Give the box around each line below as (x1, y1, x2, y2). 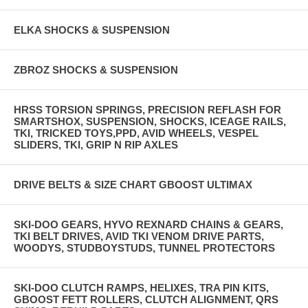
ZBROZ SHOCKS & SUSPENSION (14, 63, 178, 76)
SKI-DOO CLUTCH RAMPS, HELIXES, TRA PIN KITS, (14, 281, 269, 294)
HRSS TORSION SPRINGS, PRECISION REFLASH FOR (14, 103, 281, 115)
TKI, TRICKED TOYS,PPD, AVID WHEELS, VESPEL (14, 126, 258, 139)
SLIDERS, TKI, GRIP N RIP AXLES (14, 138, 178, 151)
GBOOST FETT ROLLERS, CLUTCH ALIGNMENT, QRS (14, 293, 278, 305)
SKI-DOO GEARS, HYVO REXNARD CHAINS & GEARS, (14, 218, 283, 230)
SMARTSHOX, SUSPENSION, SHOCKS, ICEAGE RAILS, (14, 115, 286, 127)
